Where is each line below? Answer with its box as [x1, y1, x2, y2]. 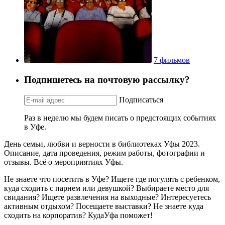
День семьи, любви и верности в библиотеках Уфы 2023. [4, 139, 200, 148]
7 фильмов [154, 56, 190, 65]
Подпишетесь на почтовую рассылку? [24, 74, 190, 85]
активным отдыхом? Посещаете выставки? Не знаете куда [4, 201, 203, 210]
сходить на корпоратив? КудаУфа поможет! [4, 210, 153, 219]
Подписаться [119, 95, 163, 104]
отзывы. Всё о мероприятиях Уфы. [4, 157, 123, 166]
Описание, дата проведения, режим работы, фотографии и [4, 148, 205, 157]
